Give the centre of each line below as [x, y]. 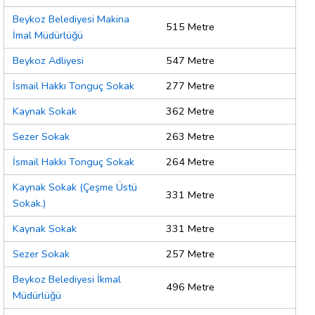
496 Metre [190, 287]
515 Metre [190, 27]
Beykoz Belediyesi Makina [71, 19]
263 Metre [190, 137]
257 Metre [190, 254]
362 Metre [190, 111]
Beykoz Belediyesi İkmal [67, 279]
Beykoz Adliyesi [48, 61]
